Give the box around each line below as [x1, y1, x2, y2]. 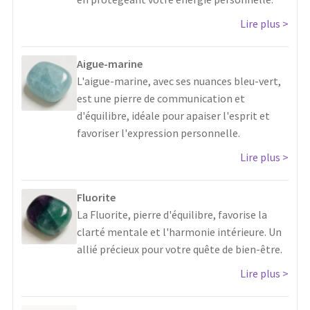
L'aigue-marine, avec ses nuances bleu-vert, [77, 73, 281, 88]
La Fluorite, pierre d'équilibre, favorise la [77, 207, 267, 221]
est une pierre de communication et [77, 91, 245, 105]
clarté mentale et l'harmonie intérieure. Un [77, 224, 282, 239]
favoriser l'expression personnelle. [77, 125, 240, 140]
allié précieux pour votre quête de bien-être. [77, 241, 282, 256]
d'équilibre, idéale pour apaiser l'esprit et [77, 108, 270, 122]
